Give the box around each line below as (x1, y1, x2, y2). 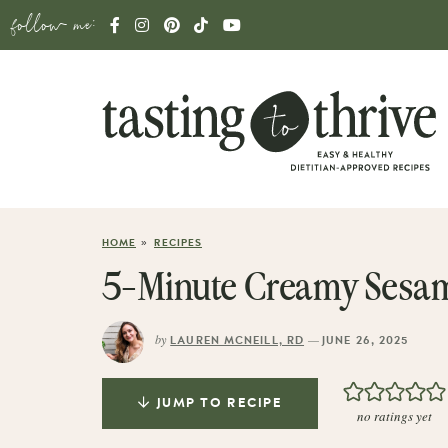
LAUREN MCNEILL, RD (170, 335, 305, 347)
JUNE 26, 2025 (322, 335, 409, 347)
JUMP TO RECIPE (156, 397, 283, 411)
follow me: (12, 4, 96, 43)
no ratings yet (357, 406, 433, 425)
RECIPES (154, 238, 202, 249)
